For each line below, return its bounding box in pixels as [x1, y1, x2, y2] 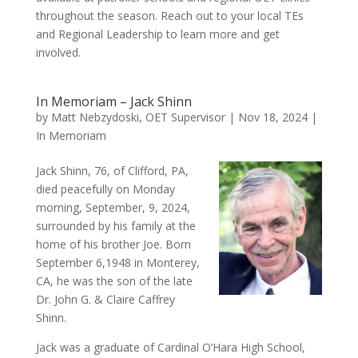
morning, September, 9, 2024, [35, 200, 190, 216]
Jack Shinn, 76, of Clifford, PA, [35, 163, 189, 179]
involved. [35, 45, 81, 61]
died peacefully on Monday [35, 181, 175, 197]
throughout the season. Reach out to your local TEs [35, 8, 304, 24]
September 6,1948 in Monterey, [35, 255, 200, 271]
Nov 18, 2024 [237, 109, 308, 125]
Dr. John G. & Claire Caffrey [35, 292, 175, 308]
